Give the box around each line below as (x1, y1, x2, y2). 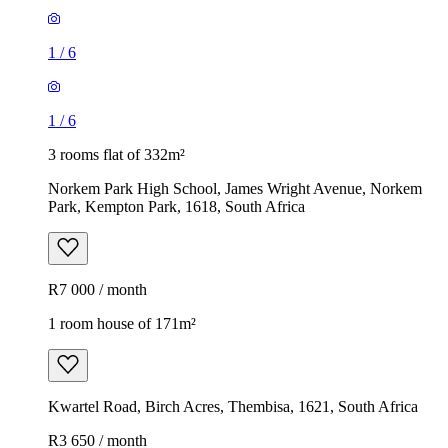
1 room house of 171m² (48, 314, 196, 332)
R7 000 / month (48, 280, 147, 298)
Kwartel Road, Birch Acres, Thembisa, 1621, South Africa (48, 397, 418, 415)
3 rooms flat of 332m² (48, 145, 185, 163)
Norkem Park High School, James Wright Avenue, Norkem (48, 179, 422, 197)
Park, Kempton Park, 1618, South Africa (48, 197, 305, 215)
